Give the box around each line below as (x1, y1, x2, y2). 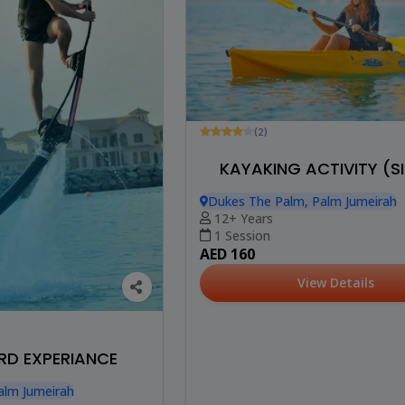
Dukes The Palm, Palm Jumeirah (208, 193, 398, 211)
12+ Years (213, 210, 273, 228)
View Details (297, 274, 375, 292)
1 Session (213, 227, 270, 245)
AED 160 (200, 244, 256, 265)
